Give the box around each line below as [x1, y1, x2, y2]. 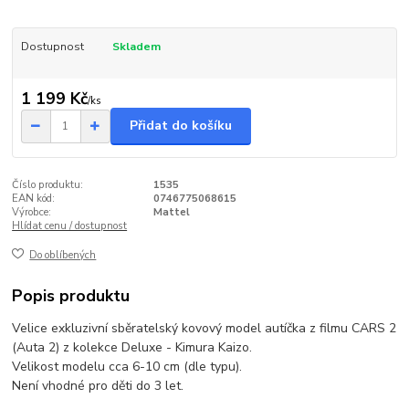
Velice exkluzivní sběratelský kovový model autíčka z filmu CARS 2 [12, 320, 397, 338]
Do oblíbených [29, 248, 97, 263]
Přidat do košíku [130, 117, 232, 135]
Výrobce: [12, 204, 52, 219]
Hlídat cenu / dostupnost [12, 218, 128, 233]
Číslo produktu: [12, 177, 84, 192]
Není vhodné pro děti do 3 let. [12, 377, 184, 395]
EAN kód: [12, 191, 56, 205]
